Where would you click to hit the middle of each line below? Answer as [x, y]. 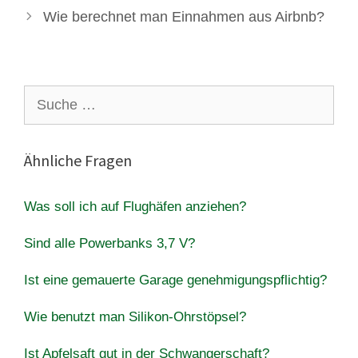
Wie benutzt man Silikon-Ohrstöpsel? [135, 316]
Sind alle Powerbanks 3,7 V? [109, 243]
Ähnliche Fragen [78, 160]
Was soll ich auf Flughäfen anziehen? [135, 206]
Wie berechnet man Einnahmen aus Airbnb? [183, 16]
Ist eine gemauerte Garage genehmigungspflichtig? [175, 280]
